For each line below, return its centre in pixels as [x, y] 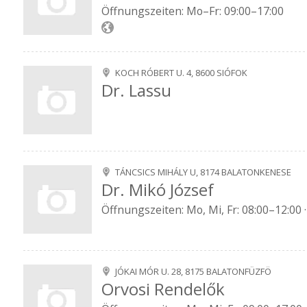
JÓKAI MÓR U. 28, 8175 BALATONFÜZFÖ [193, 271]
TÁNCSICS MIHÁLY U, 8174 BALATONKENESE [203, 172]
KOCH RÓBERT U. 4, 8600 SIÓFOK [181, 73]
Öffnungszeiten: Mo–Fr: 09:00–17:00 [193, 11]
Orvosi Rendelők [163, 289]
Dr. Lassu [136, 90]
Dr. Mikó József [158, 190]
